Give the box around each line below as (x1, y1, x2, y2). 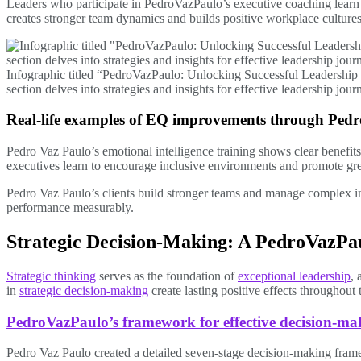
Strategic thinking (6, 268, 96, 283)
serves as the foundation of (96, 268, 238, 283)
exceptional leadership (238, 268, 351, 283)
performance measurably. (6, 201, 134, 215)
